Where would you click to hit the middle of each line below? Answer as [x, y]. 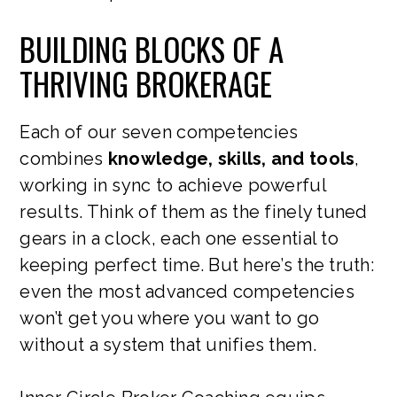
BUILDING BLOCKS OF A [152, 48]
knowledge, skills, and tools [231, 158]
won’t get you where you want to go [170, 318]
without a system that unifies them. [168, 344]
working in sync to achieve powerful [173, 185]
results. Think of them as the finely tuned [194, 211]
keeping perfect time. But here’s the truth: [197, 265]
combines [64, 158]
